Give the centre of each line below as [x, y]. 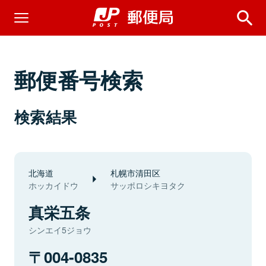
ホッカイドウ [53, 185]
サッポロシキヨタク [148, 185]
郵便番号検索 [79, 80]
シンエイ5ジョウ [60, 230]
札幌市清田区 [135, 172]
